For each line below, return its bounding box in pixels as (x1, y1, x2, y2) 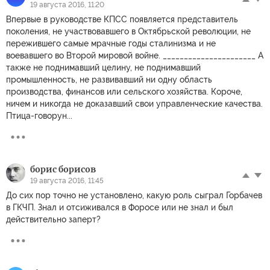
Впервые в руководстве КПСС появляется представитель (6, 14, 238, 25)
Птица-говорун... (6, 111, 72, 121)
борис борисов (30, 164, 96, 175)
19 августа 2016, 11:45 (30, 177, 104, 186)
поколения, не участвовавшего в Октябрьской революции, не (6, 27, 251, 37)
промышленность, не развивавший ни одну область (6, 75, 212, 85)
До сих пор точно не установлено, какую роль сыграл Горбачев (6, 190, 262, 201)
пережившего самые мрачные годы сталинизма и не (6, 39, 216, 49)
